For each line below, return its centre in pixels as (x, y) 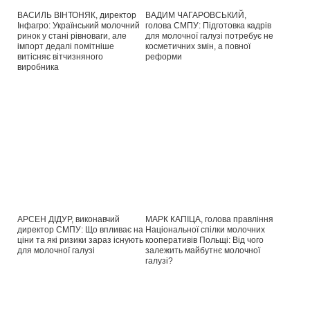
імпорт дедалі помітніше (66, 46)
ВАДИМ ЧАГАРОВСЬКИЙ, (196, 15)
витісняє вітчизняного (60, 56)
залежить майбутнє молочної (203, 250)
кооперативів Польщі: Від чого (204, 240)
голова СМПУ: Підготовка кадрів (208, 25)
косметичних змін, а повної (198, 46)
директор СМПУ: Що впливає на (80, 229)
